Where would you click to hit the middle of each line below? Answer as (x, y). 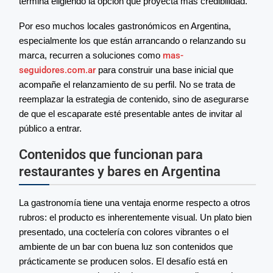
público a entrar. (50, 129)
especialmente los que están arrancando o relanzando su (132, 41)
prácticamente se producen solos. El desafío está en (123, 261)
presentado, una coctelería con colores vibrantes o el (124, 232)
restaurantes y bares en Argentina (120, 172)
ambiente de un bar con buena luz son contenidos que (126, 247)
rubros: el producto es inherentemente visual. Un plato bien (135, 218)
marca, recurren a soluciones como (91, 55)
